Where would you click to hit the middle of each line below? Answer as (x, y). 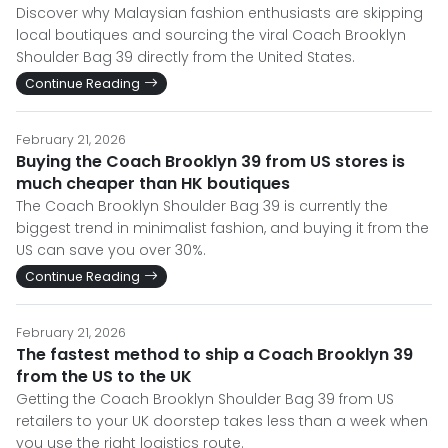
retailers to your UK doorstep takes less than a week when (222, 421)
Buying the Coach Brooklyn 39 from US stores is (210, 162)
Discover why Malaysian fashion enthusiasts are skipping (219, 13)
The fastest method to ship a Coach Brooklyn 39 (214, 355)
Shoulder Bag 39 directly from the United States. (185, 57)
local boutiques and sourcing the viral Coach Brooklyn (211, 35)
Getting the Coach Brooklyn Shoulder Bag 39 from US (205, 399)
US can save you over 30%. (111, 250)
